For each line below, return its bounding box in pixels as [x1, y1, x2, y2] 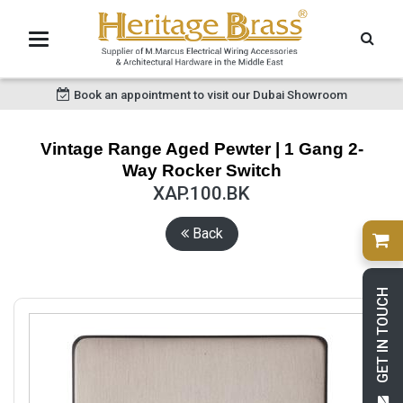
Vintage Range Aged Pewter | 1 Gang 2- [40, 139, 363, 158]
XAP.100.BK [153, 183, 250, 204]
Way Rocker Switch [121, 161, 282, 180]
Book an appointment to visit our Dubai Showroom [73, 87, 347, 102]
